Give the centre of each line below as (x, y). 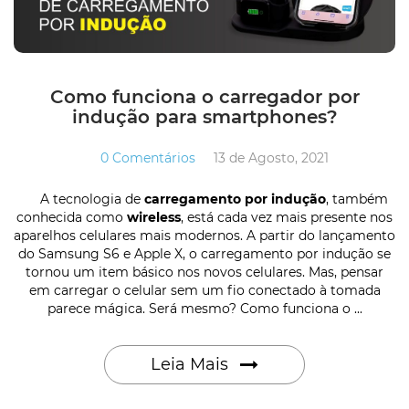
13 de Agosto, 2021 (271, 157)
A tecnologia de (83, 199)
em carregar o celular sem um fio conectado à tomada (204, 290)
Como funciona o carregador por (204, 96)
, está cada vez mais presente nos (287, 217)
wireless (154, 217)
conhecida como (72, 217)
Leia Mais (192, 364)
